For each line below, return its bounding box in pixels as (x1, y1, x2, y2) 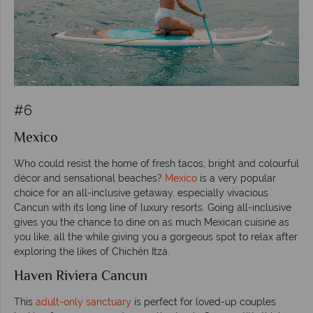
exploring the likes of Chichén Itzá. (14, 245, 170, 257)
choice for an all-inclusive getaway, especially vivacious (14, 187, 268, 198)
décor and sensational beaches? (14, 172, 165, 184)
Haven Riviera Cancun (14, 265, 147, 288)
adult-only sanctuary (36, 296, 131, 307)
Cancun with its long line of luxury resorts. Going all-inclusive (14, 201, 291, 213)
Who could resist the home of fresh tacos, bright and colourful (14, 157, 299, 169)
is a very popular (197, 172, 276, 184)
